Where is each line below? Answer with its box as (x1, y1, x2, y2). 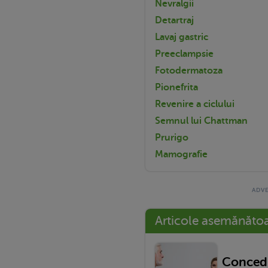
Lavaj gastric (155, 31, 208, 42)
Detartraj (155, 14, 194, 26)
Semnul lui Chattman (155, 115, 248, 126)
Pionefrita (155, 81, 198, 93)
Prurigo (155, 132, 188, 143)
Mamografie (155, 148, 208, 160)
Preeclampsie (155, 48, 214, 59)
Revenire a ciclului (155, 98, 234, 109)
